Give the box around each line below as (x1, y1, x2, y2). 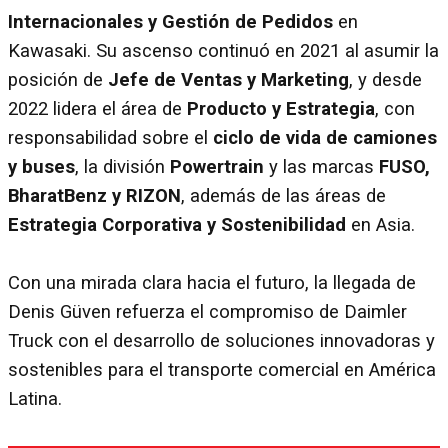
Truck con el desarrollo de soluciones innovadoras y (8, 329, 435, 352)
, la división (75, 155, 170, 178)
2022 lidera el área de (8, 97, 187, 120)
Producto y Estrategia (187, 97, 375, 120)
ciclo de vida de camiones (213, 126, 437, 149)
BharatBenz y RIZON (8, 184, 181, 207)
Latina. (8, 387, 62, 410)
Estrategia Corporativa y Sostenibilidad (8, 213, 346, 236)
